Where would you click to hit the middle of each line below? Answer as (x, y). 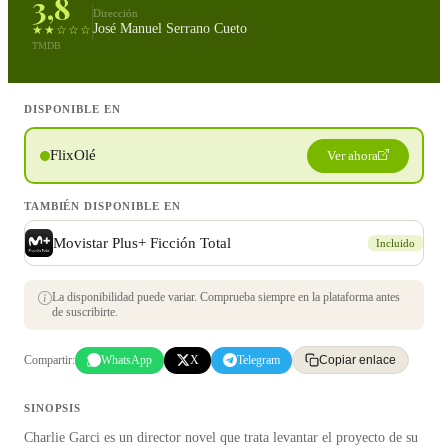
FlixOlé (72, 155)
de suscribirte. (85, 312)
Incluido (395, 243)
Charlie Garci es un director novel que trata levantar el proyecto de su (221, 437)
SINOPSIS (53, 408)
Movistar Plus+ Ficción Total (142, 242)
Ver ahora (352, 155)
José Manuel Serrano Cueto (170, 28)
